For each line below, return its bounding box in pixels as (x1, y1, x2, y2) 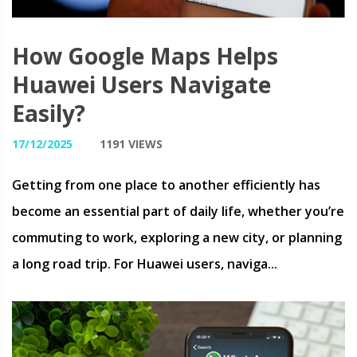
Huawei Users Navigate (12, 69, 271, 100)
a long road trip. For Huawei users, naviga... (12, 255, 277, 273)
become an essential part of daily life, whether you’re (12, 202, 344, 220)
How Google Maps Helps (12, 41, 278, 71)
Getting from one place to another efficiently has (12, 176, 320, 194)
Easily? (12, 98, 85, 128)
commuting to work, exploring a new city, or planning (12, 229, 342, 246)
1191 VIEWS (100, 136, 163, 151)
